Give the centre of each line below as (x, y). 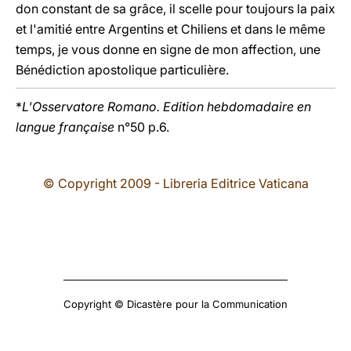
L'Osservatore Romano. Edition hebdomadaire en (166, 107)
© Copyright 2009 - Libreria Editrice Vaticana (175, 183)
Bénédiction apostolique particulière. (122, 70)
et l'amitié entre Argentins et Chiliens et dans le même (170, 29)
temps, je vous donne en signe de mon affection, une (168, 49)
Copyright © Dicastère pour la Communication (175, 304)
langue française (65, 127)
